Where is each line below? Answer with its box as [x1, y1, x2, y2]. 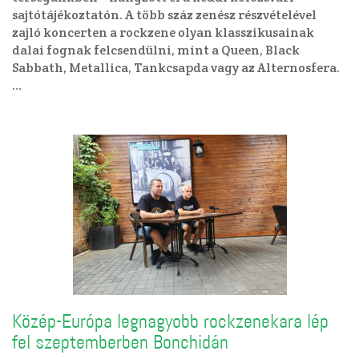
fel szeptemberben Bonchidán [12, 329, 228, 355]
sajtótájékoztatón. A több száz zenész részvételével [12, 6, 317, 23]
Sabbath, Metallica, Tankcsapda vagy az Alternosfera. [12, 59, 345, 76]
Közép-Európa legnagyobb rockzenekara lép [12, 309, 329, 334]
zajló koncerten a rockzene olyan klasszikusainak [12, 24, 314, 41]
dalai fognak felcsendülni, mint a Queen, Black [12, 42, 300, 58]
